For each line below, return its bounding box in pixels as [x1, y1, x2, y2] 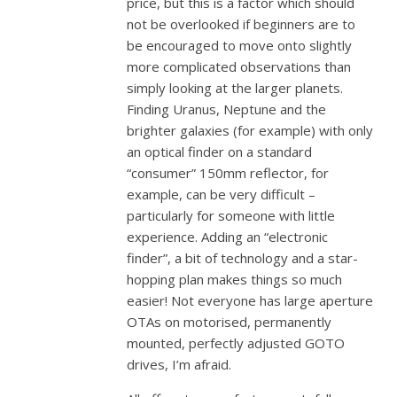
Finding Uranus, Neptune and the [127, 100, 327, 118]
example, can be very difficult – [127, 185, 316, 203]
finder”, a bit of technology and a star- [127, 249, 359, 267]
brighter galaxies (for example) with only [127, 121, 374, 139]
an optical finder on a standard [127, 143, 313, 160]
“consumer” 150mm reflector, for [127, 164, 330, 182]
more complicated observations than [127, 58, 352, 75]
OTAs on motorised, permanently [127, 313, 332, 331]
